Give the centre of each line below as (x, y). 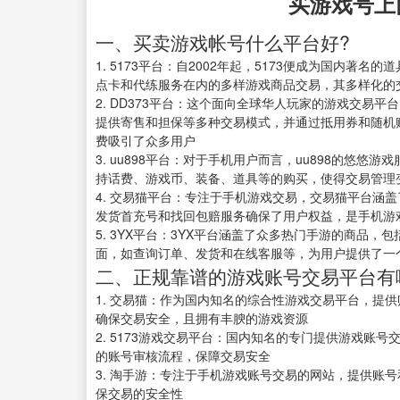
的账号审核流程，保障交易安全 (183, 356)
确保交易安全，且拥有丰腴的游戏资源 (202, 318)
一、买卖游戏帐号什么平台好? (223, 42)
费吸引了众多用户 (146, 141)
